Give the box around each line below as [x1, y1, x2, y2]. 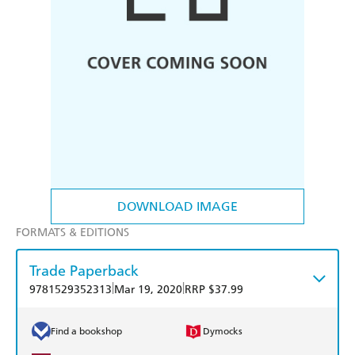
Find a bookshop [51, 326, 122, 338]
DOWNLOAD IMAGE [117, 199, 238, 215]
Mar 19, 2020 [114, 283, 182, 297]
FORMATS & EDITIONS [16, 226, 129, 240]
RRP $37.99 [185, 283, 243, 297]
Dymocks [203, 326, 242, 338]
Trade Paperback [29, 261, 139, 281]
